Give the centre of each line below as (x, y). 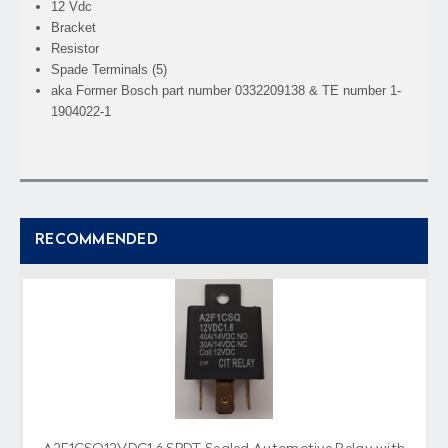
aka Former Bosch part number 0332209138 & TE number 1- (226, 90)
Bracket (74, 27)
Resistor (75, 48)
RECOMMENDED (96, 240)
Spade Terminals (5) (109, 69)
